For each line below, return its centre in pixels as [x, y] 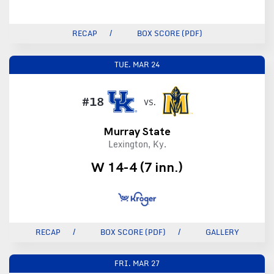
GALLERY [222, 232]
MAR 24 [146, 65]
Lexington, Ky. [137, 144]
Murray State [137, 131]
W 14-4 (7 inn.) [137, 168]
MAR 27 [146, 264]
